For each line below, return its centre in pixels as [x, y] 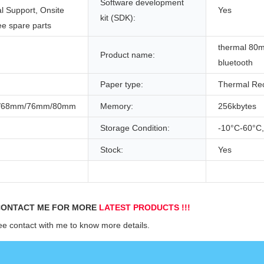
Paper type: [122, 85]
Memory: [117, 106]
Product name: [128, 55]
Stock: [112, 150]
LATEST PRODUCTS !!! [145, 208]
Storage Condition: [135, 128]
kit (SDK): [118, 18]
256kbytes [237, 106]
